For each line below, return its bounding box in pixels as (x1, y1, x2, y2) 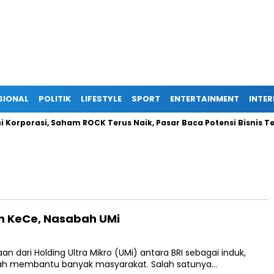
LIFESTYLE (81, 93, 122, 105)
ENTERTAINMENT (170, 93, 239, 105)
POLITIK (39, 93, 71, 105)
